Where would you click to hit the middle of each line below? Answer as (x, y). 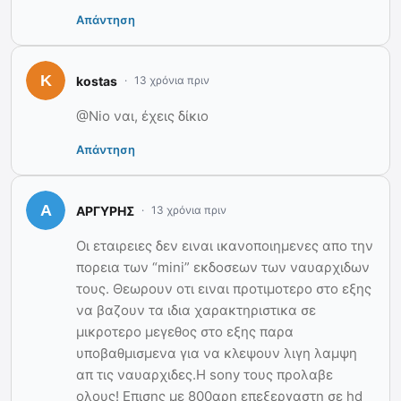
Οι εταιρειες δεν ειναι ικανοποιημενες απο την (225, 246)
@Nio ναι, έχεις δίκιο (142, 116)
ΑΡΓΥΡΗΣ (105, 210)
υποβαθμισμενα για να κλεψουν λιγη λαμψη (217, 354)
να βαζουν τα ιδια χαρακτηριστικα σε (196, 311)
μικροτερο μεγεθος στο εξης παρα (185, 332)
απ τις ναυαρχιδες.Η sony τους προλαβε (205, 375)
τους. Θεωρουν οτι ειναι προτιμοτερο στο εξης (224, 289)
